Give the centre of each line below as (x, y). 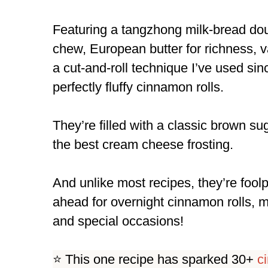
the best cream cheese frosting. (143, 144)
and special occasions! (118, 221)
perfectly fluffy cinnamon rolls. (138, 87)
